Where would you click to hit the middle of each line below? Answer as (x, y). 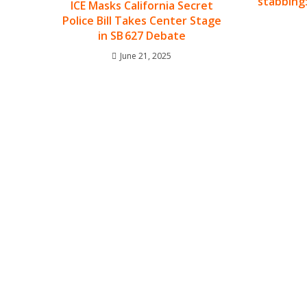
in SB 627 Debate (142, 35)
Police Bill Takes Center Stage (142, 20)
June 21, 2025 (146, 56)
